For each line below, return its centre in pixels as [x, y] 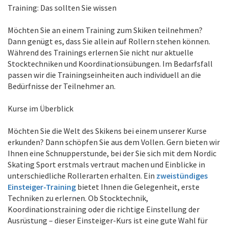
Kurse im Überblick [40, 108]
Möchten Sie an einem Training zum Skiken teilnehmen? [105, 30]
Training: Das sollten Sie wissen [62, 8]
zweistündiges [182, 176]
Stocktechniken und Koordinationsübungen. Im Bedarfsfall [110, 64]
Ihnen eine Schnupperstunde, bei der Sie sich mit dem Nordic [112, 153]
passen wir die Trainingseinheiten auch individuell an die [104, 75]
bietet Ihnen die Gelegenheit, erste [138, 187]
